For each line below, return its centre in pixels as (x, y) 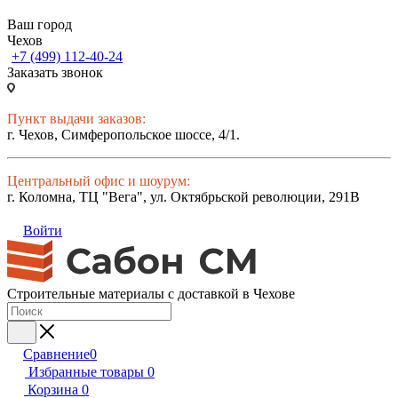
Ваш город (40, 24)
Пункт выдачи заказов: (76, 119)
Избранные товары (86, 372)
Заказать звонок (55, 72)
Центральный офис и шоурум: (99, 181)
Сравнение (56, 354)
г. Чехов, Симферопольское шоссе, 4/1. (123, 135)
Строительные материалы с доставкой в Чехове (151, 294)
